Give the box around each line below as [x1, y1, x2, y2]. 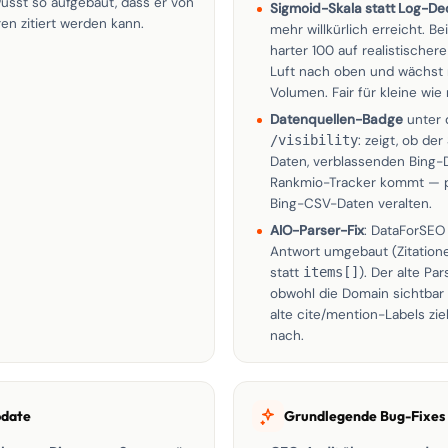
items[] [303, 264, 359, 280]
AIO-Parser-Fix [270, 222, 364, 239]
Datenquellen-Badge [270, 111, 403, 128]
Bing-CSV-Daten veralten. [270, 195, 432, 212]
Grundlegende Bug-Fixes [284, 406, 445, 425]
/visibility [270, 132, 358, 148]
